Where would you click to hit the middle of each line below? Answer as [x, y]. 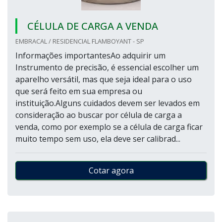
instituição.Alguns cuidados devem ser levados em [108, 103]
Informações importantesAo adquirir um [90, 55]
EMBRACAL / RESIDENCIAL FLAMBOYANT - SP [80, 41]
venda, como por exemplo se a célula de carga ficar [109, 127]
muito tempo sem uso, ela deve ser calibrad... [98, 139]
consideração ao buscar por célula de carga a [99, 115]
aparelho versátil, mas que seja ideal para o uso [104, 79]
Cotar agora [111, 170]
